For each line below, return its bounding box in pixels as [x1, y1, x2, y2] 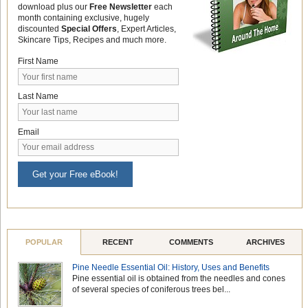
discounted [17, 24, 61, 34]
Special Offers [60, 24, 117, 34]
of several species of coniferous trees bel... [72, 285, 231, 295]
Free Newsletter [89, 2, 152, 12]
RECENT [102, 238, 133, 247]
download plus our [17, 2, 89, 12]
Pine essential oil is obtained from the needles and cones [72, 274, 286, 284]
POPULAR [25, 238, 63, 247]
